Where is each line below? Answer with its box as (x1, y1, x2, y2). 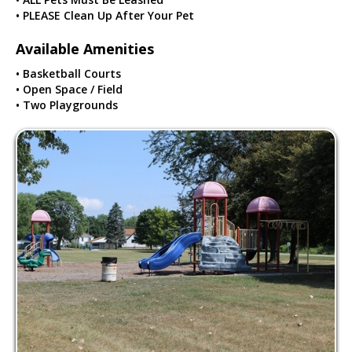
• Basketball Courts (16, 65, 121, 81)
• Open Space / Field (16, 81, 123, 97)
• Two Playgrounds (16, 97, 118, 112)
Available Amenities (16, 38, 154, 58)
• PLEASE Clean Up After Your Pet (16, 7, 194, 23)
